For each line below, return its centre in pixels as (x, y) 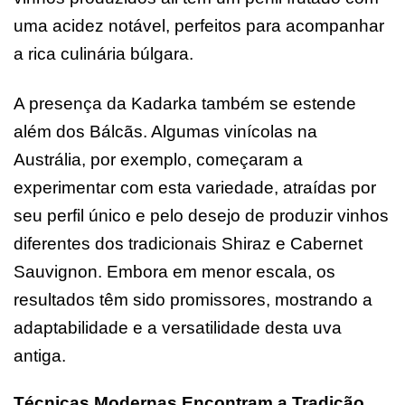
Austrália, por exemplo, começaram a (158, 159)
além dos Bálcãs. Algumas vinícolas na (165, 131)
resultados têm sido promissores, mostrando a (193, 299)
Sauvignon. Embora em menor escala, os (174, 271)
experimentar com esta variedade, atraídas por (195, 187)
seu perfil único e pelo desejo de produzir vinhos (201, 215)
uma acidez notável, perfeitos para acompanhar (199, 25)
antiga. (40, 355)
